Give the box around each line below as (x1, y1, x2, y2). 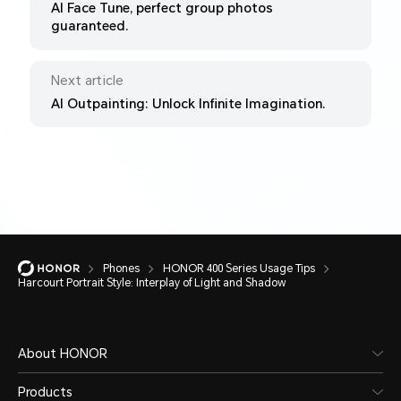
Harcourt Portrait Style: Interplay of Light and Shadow (18, 276, 286, 289)
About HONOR (18, 346, 107, 361)
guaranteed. (50, 19, 129, 34)
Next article (50, 73, 124, 88)
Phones (103, 261, 140, 275)
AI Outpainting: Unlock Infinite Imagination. (50, 96, 326, 111)
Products (18, 384, 73, 399)
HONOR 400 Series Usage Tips (163, 261, 315, 275)
